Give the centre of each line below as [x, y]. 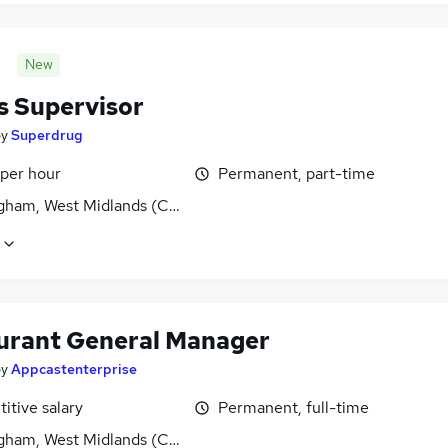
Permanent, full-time [293, 408]
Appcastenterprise [74, 369]
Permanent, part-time [296, 174]
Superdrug [47, 135]
